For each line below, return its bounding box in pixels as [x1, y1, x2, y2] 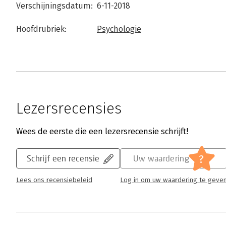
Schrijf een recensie [27, 153, 100, 163]
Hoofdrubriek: [16, 24, 67, 34]
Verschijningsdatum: [16, 1, 93, 11]
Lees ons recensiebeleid [16, 176, 92, 185]
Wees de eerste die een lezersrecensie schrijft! [16, 127, 188, 137]
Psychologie [97, 24, 141, 34]
